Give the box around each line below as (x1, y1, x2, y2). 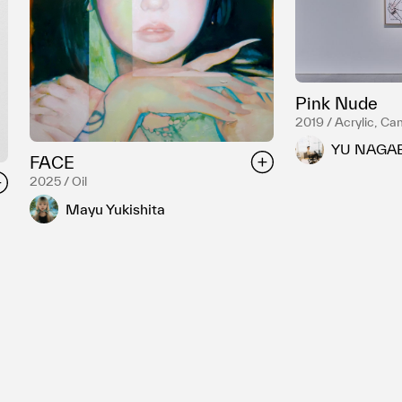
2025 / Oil (29, 174, 87, 189)
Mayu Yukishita (65, 200, 165, 217)
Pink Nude (294, 92, 378, 113)
